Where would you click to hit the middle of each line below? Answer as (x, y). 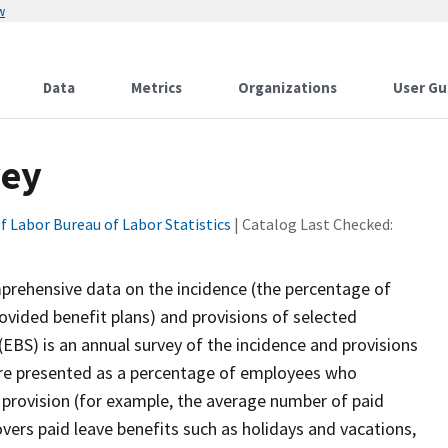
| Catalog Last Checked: (312, 224)
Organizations (287, 87)
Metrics (156, 87)
